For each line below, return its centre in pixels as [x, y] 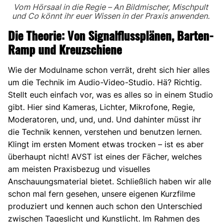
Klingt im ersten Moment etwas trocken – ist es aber [106, 144]
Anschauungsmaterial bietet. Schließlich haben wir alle [110, 182]
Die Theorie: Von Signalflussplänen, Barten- [111, 35]
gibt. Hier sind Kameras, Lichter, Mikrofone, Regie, [101, 107]
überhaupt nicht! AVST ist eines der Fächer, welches [105, 157]
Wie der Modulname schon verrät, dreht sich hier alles [109, 70]
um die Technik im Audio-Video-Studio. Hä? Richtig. [105, 83]
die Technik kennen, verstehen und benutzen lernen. [105, 132]
